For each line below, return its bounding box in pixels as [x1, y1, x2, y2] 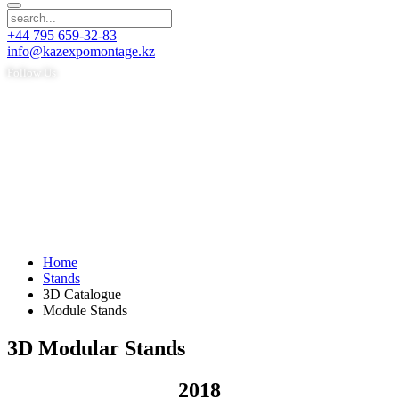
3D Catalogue [43, 287, 121, 302]
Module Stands [43, 303, 127, 318]
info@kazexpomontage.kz [7, 44, 155, 59]
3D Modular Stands [7, 336, 185, 360]
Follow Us [7, 66, 56, 79]
